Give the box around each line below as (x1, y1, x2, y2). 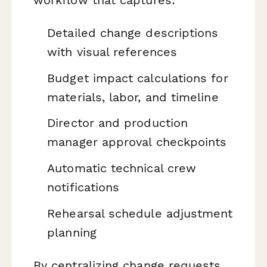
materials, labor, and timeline (47, 89, 219, 104)
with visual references (47, 45, 177, 60)
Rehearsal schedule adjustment (47, 206, 233, 221)
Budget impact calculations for (47, 70, 228, 85)
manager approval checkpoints (47, 135, 227, 150)
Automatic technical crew (47, 160, 197, 175)
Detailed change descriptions (47, 26, 219, 41)
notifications (47, 179, 120, 194)
